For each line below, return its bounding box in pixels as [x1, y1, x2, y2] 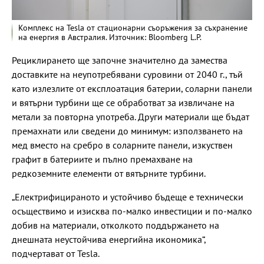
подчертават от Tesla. [12, 247, 100, 260]
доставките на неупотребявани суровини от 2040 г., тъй [12, 68, 243, 81]
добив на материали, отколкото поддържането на [12, 219, 219, 232]
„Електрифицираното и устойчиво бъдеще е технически [12, 191, 243, 203]
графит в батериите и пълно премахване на [12, 153, 193, 166]
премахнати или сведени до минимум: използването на [12, 125, 243, 137]
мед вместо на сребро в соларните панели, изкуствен [12, 139, 233, 151]
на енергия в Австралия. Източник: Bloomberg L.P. [18, 32, 202, 43]
